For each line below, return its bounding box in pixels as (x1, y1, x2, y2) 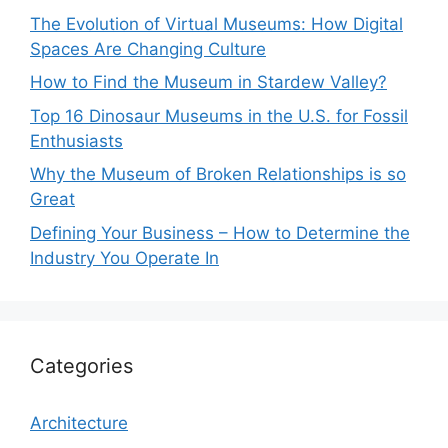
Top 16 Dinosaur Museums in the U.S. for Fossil (30, 105, 408, 126)
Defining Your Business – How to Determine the (30, 222, 410, 243)
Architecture (30, 412, 128, 433)
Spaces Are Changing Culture (30, 38, 266, 59)
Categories (30, 353, 133, 378)
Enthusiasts (30, 130, 123, 151)
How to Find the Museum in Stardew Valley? (30, 72, 387, 93)
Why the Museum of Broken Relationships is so (30, 164, 406, 185)
